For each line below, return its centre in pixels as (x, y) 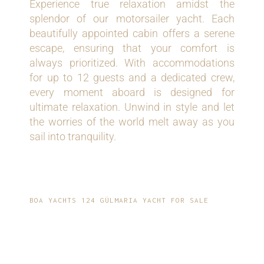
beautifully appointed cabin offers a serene (132, 34)
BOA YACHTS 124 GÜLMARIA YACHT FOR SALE (119, 200)
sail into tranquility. (73, 137)
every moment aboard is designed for (132, 93)
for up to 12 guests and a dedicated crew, (132, 78)
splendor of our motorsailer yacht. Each (132, 19)
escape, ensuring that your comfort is (132, 48)
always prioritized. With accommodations (132, 63)
